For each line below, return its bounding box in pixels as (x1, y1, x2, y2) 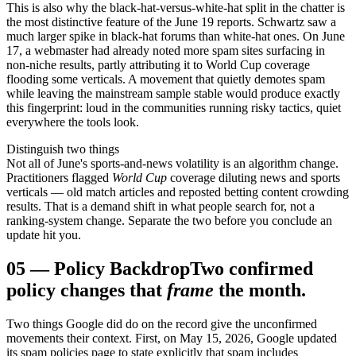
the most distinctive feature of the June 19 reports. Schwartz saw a (6, 15, 336, 29)
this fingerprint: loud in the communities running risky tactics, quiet (6, 101, 341, 115)
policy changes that (6, 280, 162, 300)
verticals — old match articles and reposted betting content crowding (6, 185, 349, 199)
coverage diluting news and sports (167, 171, 340, 185)
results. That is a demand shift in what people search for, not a (6, 199, 315, 214)
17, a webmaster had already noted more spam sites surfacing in (6, 44, 325, 58)
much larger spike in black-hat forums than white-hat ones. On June (6, 29, 345, 44)
